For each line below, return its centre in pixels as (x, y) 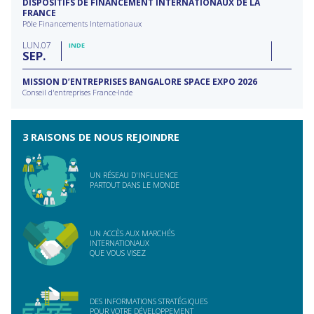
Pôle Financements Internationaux (82, 24)
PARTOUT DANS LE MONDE (135, 185)
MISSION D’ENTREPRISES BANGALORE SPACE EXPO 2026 (140, 82)
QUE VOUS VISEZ (118, 253)
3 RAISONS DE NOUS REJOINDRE (101, 137)
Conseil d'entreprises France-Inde (77, 93)
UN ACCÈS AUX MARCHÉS (132, 233)
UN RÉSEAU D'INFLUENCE (134, 175)
